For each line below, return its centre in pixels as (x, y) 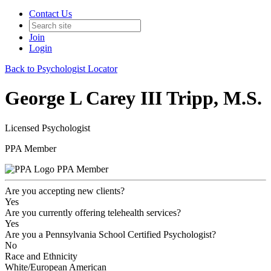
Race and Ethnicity (41, 256)
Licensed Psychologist (47, 128)
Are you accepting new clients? (65, 191)
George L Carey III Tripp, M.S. (133, 98)
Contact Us (51, 14)
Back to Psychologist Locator (61, 69)
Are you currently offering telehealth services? (93, 212)
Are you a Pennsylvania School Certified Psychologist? (110, 234)
